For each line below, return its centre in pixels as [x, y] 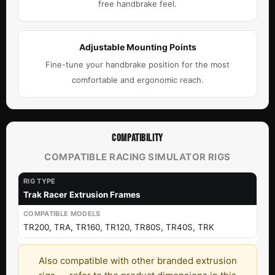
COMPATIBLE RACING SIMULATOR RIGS [137, 157]
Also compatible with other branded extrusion [137, 260]
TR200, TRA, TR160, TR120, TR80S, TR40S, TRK [119, 227]
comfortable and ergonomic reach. [137, 79]
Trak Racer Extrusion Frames [82, 194]
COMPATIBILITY [137, 138]
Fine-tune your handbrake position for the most [137, 64]
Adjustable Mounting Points [137, 47]
